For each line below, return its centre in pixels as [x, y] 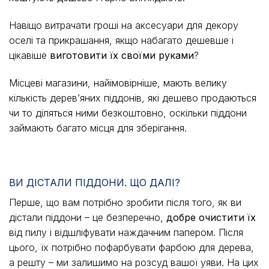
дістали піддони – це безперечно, [88, 218]
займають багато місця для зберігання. [98, 128]
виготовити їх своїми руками [122, 55]
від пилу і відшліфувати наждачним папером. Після [126, 233]
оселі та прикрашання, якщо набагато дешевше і [121, 40]
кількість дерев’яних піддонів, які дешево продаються [133, 98]
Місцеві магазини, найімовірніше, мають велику [118, 83]
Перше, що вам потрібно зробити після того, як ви [125, 203]
